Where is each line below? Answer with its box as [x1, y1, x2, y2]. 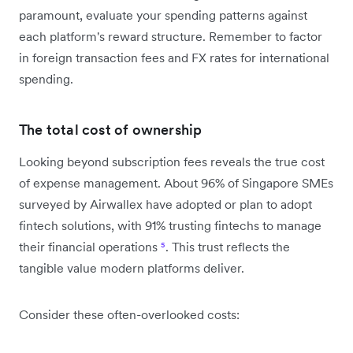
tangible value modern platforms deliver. [19, 260, 244, 276]
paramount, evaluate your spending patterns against [19, 7, 307, 23]
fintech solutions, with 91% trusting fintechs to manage [19, 217, 321, 233]
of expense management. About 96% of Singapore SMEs [19, 175, 333, 191]
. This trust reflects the [165, 239, 290, 255]
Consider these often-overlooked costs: [19, 307, 240, 322]
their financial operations [19, 239, 161, 255]
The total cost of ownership [19, 121, 203, 139]
